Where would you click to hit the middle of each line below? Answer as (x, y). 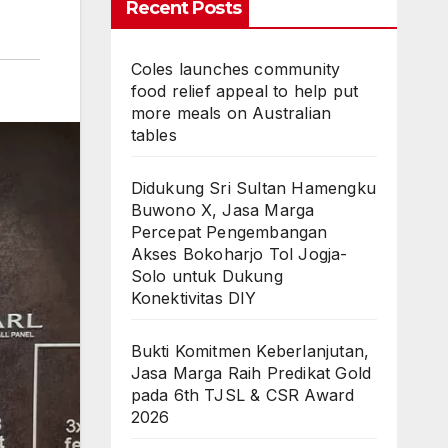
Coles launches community (235, 69)
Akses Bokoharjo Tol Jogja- (239, 254)
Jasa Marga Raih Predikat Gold (251, 373)
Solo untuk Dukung (206, 276)
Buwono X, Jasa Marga (222, 210)
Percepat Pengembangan (229, 232)
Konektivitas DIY (193, 298)
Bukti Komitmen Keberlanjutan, (250, 351)
